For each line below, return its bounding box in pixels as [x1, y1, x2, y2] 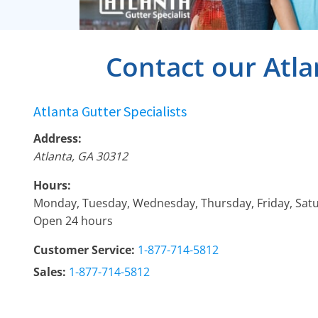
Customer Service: [33, 242, 135, 258]
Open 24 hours [33, 213, 113, 229]
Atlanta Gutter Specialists [33, 102, 187, 121]
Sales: [33, 264, 66, 280]
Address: [33, 131, 82, 147]
